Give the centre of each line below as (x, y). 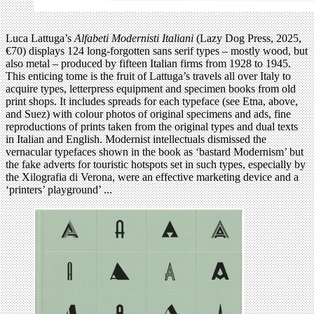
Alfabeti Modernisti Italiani (135, 39)
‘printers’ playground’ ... (59, 190)
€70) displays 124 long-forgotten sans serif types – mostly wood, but (157, 51)
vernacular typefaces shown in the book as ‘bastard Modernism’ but (155, 152)
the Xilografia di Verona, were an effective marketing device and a (152, 177)
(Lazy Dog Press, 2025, (249, 39)
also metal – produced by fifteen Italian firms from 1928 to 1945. (148, 64)
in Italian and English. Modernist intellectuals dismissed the (136, 139)
